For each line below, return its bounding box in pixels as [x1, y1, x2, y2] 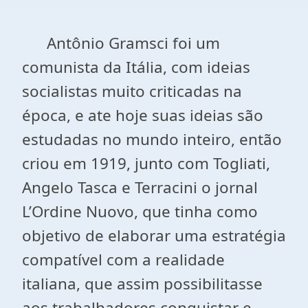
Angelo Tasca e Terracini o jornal [22, 177, 258, 198]
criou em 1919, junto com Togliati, [22, 153, 270, 174]
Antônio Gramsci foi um [22, 32, 220, 54]
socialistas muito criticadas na [22, 80, 242, 102]
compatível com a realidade [22, 249, 225, 270]
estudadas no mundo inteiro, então [22, 129, 282, 150]
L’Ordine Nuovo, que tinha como [22, 201, 258, 222]
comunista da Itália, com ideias [22, 56, 250, 78]
